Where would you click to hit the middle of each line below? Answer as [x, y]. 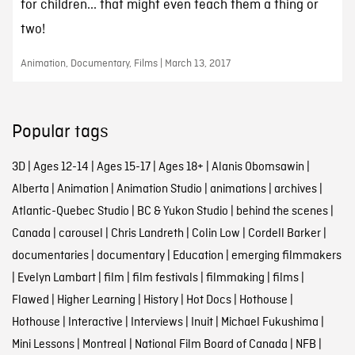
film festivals [165, 279]
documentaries [50, 256]
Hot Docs [208, 301]
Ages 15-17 [123, 168]
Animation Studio [159, 190]
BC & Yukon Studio [182, 212]
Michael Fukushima [269, 323]
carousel [80, 234]
